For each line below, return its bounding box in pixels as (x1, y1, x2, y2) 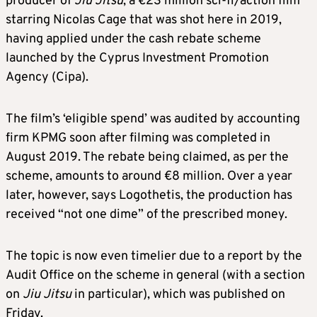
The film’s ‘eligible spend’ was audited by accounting (6, 111, 300, 127)
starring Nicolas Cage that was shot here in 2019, (6, 12, 282, 28)
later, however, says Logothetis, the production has (6, 188, 292, 204)
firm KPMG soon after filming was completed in (6, 130, 270, 146)
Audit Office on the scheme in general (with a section (6, 267, 305, 284)
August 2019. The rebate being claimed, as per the (6, 149, 289, 166)
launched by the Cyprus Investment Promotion (6, 50, 269, 67)
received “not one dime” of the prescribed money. (6, 207, 287, 223)
